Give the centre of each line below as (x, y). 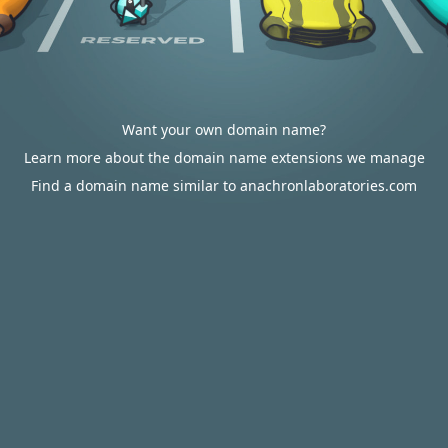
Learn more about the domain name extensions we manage (224, 157)
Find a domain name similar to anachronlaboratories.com (224, 185)
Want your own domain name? (224, 129)
